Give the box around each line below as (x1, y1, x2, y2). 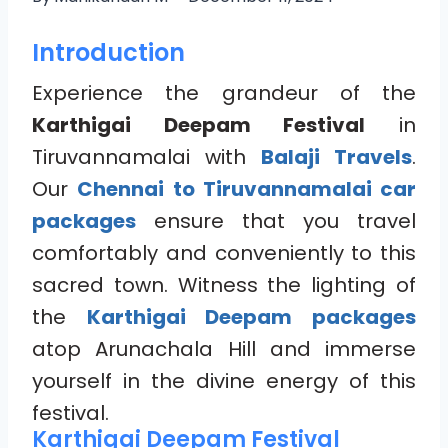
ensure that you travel (136, 206, 416, 235)
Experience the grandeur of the (32, 78, 416, 107)
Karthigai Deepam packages (86, 302, 417, 331)
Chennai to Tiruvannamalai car (77, 174, 416, 203)
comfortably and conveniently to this (32, 238, 416, 267)
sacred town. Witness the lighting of (32, 270, 416, 299)
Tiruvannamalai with (32, 142, 261, 171)
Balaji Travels (261, 142, 412, 171)
